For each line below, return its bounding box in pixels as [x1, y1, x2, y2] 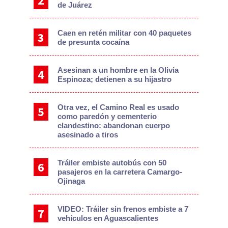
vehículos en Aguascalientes [58, 214, 159, 223]
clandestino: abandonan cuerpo [58, 121, 170, 130]
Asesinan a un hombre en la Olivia [58, 66, 179, 75]
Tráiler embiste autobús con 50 [58, 158, 167, 167]
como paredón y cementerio [58, 112, 157, 121]
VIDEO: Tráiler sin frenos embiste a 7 [58, 205, 189, 214]
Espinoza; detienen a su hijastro [58, 75, 172, 84]
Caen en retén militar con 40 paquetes [58, 28, 192, 38]
